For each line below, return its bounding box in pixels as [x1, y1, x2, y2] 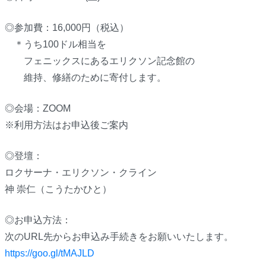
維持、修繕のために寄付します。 [4, 72, 166, 83]
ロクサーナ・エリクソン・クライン [4, 167, 157, 178]
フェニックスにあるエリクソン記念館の [4, 56, 195, 66]
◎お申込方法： [4, 215, 71, 226]
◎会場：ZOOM [4, 103, 71, 114]
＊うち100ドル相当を [4, 39, 106, 50]
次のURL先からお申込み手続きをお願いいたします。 [4, 232, 233, 242]
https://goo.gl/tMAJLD [4, 248, 94, 259]
